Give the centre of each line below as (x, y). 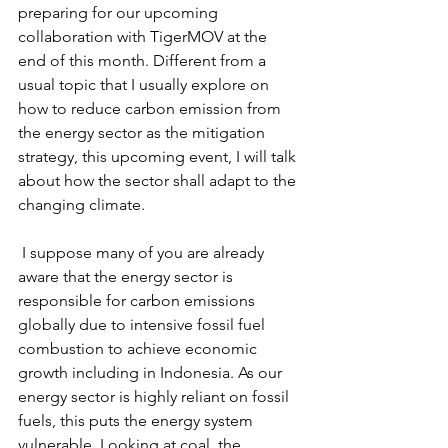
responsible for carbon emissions (138, 300)
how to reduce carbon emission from (151, 108)
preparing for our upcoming (120, 12)
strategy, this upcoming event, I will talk (159, 156)
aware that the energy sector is (127, 276)
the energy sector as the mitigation (143, 132)
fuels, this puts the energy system (137, 420)
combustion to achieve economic (139, 348)
